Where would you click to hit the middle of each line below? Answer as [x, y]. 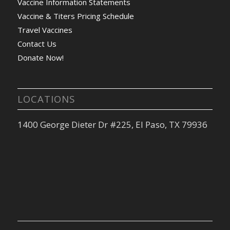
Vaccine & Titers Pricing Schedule [75, 16]
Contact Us [37, 44]
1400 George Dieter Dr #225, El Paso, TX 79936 [112, 125]
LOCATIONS [46, 99]
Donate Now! [40, 58]
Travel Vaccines [45, 30]
